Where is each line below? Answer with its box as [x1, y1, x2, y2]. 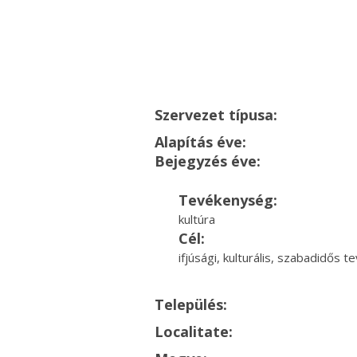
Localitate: [154, 322, 233, 341]
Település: [154, 295, 227, 314]
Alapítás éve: [154, 132, 246, 151]
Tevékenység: [178, 190, 277, 210]
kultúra [178, 211, 215, 227]
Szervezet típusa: [154, 105, 277, 124]
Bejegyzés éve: [154, 151, 261, 171]
